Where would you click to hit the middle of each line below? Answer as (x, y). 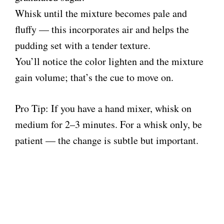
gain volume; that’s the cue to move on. (94, 77)
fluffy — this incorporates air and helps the (102, 29)
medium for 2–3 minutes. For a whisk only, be (108, 124)
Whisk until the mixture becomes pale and (101, 13)
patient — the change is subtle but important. (107, 140)
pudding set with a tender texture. (83, 45)
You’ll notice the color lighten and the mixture (109, 61)
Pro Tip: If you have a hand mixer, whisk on (103, 108)
